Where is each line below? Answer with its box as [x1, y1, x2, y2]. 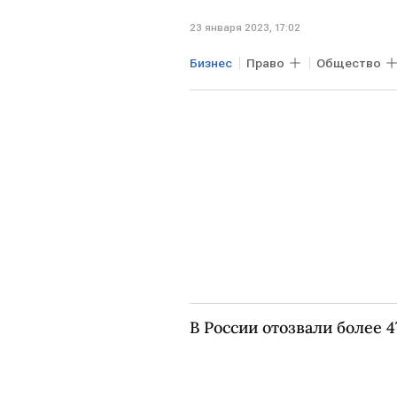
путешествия [197, 87, 277, 102]
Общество [316, 55, 381, 70]
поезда [309, 87, 354, 102]
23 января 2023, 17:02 [190, 20, 300, 34]
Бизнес [190, 55, 232, 70]
